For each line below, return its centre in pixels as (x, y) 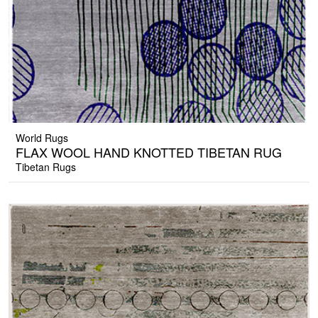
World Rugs (42, 138)
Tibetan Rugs (46, 167)
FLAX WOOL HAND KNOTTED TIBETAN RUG (149, 152)
